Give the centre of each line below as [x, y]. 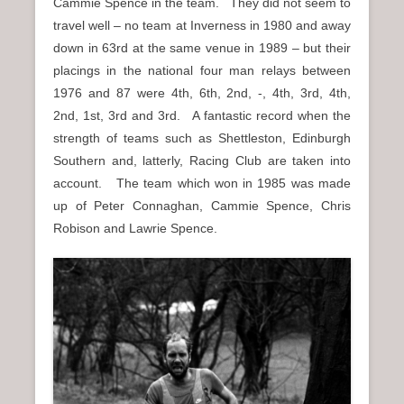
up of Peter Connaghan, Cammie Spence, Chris [202, 205]
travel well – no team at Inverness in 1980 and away [202, 25]
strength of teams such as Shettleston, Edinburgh [202, 138]
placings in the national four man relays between [202, 70]
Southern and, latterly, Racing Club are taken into [202, 160]
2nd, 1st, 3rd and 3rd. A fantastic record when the [202, 115]
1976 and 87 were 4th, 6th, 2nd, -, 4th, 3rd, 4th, [202, 92]
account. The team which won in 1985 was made [202, 183]
